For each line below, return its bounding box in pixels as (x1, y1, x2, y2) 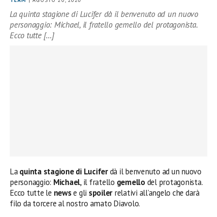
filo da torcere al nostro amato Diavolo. (10, 198, 140, 209)
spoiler (88, 187, 113, 199)
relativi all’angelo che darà (112, 187, 200, 199)
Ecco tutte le (10, 187, 54, 199)
